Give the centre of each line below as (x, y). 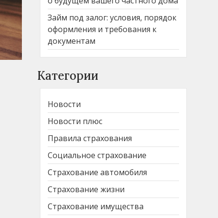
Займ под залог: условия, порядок (112, 17)
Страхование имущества (96, 206)
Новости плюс (75, 121)
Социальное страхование (97, 155)
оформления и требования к (102, 29)
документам (72, 41)
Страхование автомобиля (97, 172)
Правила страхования (90, 138)
